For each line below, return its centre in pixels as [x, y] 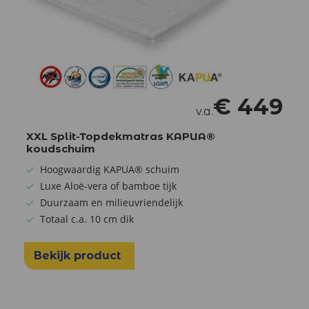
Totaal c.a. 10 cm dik [87, 219]
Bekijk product [79, 255]
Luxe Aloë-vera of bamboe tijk [108, 186]
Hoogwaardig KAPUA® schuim [110, 169]
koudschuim [61, 148]
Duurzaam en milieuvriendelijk [111, 202]
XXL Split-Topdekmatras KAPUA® [121, 136]
